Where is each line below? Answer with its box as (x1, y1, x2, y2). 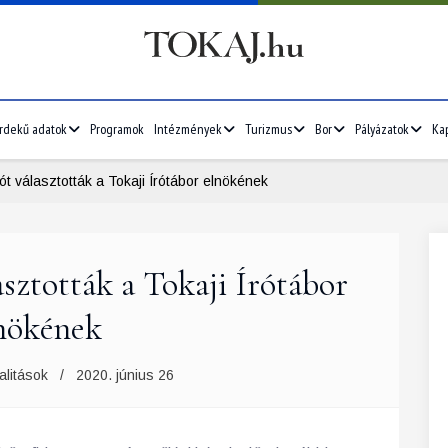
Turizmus (245, 120, 292, 138)
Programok (90, 120, 144, 138)
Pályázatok (355, 120, 409, 138)
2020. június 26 (76, 367, 174, 383)
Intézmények (154, 120, 222, 138)
